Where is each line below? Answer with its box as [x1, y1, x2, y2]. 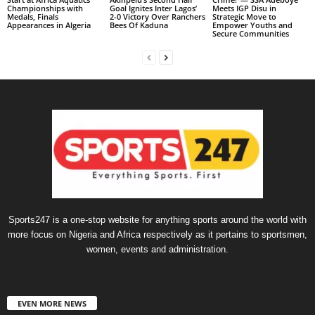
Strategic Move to [212, 11, 276, 22]
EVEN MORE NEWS [18, 298, 86, 309]
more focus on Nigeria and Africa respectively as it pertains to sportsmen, [8, 229, 307, 240]
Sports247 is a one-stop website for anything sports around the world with [8, 214, 307, 226]
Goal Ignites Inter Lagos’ [109, 3, 197, 14]
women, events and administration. [86, 244, 229, 255]
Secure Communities [212, 28, 289, 39]
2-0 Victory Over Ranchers [109, 11, 205, 22]
